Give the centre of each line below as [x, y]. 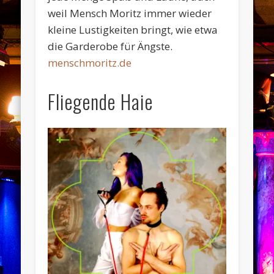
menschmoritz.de [90, 63]
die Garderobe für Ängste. [110, 46]
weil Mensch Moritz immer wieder [130, 13]
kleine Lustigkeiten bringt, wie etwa [133, 30]
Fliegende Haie [101, 102]
